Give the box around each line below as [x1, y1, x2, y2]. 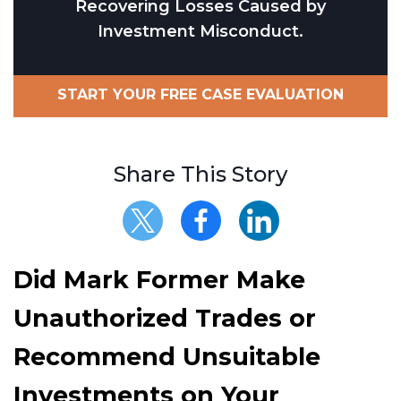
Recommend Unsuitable [13, 342, 320, 372]
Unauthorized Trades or [13, 303, 316, 334]
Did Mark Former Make [13, 265, 305, 295]
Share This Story [114, 160, 287, 187]
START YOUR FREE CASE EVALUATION [57, 85, 344, 103]
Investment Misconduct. [98, 21, 303, 41]
